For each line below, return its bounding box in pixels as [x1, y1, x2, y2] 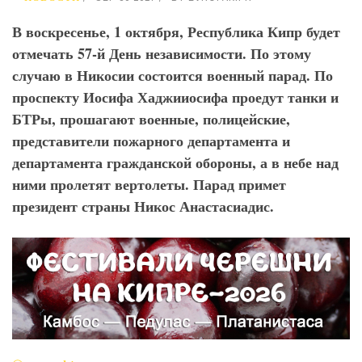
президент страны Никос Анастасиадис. [12, 196, 274, 217]
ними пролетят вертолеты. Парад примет [12, 174, 286, 195]
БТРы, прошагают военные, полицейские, [12, 108, 290, 129]
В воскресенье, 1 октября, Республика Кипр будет [12, 21, 340, 42]
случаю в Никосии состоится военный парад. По [12, 65, 333, 86]
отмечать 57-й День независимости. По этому [12, 43, 311, 64]
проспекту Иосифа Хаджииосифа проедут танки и [12, 86, 339, 107]
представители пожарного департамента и [12, 130, 290, 151]
